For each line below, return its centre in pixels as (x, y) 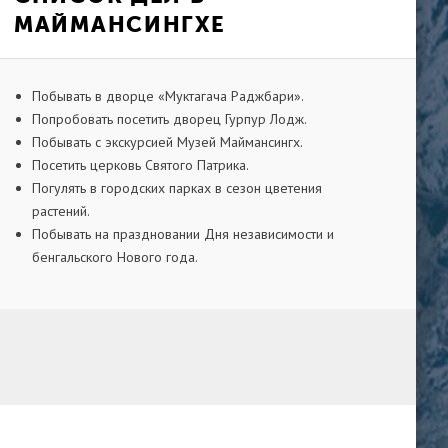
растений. (61, 210)
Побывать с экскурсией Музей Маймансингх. (167, 141)
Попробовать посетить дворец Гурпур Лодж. (169, 118)
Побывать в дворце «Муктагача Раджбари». (168, 95)
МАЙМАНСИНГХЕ (120, 25)
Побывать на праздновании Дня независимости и (183, 233)
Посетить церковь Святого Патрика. (140, 164)
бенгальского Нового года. (115, 256)
